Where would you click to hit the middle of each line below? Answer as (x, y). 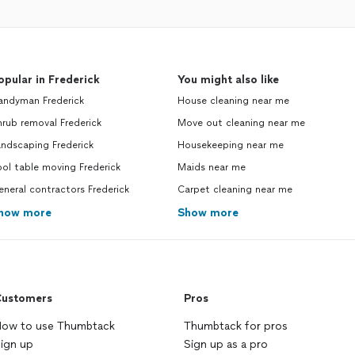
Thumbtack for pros (236, 326)
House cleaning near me (233, 101)
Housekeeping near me (231, 145)
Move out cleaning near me (241, 123)
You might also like (228, 80)
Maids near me (212, 167)
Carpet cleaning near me (235, 189)
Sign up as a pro (226, 344)
